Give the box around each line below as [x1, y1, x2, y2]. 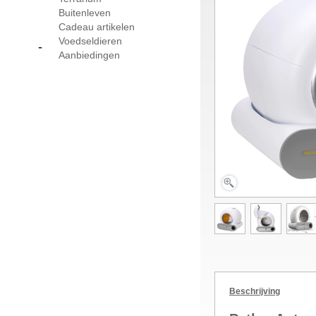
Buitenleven [59, 7, 111, 18]
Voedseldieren [59, 35, 122, 47]
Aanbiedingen [59, 49, 120, 61]
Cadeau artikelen [59, 21, 135, 32]
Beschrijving [229, 286, 280, 296]
